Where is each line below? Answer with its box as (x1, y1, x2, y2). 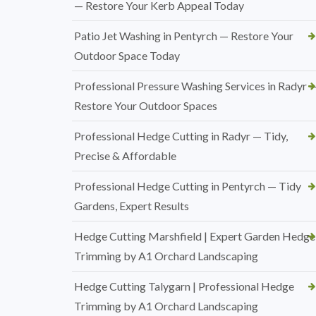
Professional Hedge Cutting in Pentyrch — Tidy (74, 179, 301, 193)
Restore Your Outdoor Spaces (74, 99, 217, 112)
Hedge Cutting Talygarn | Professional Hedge (74, 279, 294, 293)
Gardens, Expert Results (74, 199, 189, 212)
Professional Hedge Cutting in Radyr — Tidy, (74, 129, 288, 142)
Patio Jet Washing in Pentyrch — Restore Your (74, 29, 293, 42)
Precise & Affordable (74, 149, 176, 162)
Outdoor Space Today (74, 49, 180, 62)
